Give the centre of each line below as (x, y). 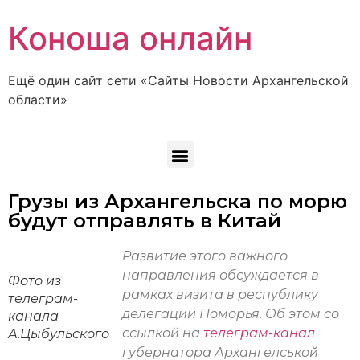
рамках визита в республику (220, 295)
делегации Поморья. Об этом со (231, 314)
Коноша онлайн (130, 38)
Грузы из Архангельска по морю (178, 202)
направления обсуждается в (221, 276)
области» (38, 100)
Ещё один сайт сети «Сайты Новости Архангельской (178, 80)
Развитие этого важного (205, 256)
